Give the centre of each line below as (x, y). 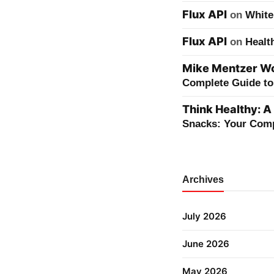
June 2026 (206, 244)
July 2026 (204, 216)
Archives (203, 180)
